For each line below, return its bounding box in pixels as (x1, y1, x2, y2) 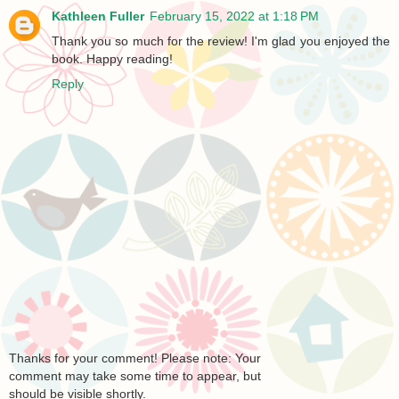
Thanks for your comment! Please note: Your (9, 350, 261, 365)
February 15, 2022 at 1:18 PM (150, 9, 319, 24)
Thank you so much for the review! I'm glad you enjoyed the (52, 34, 390, 49)
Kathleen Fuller (52, 9, 144, 24)
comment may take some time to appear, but (9, 368, 261, 383)
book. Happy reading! (52, 52, 173, 67)
